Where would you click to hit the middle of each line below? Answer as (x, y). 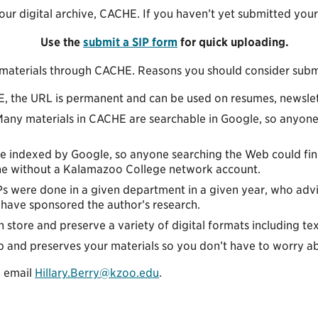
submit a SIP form (130, 42)
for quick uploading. (233, 42)
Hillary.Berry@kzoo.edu (97, 273)
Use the (62, 42)
